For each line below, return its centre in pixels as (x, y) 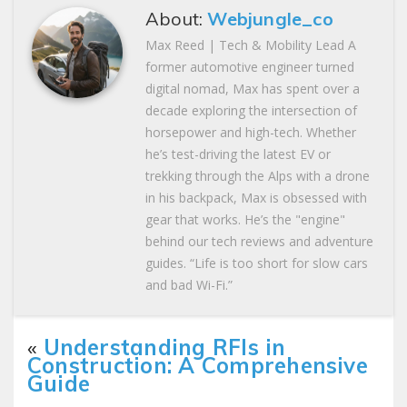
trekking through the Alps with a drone (258, 175)
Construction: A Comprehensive (198, 365)
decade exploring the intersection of (251, 110)
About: (177, 18)
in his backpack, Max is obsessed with (256, 197)
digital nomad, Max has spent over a (253, 88)
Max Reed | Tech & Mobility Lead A (251, 45)
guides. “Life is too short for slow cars (257, 263)
